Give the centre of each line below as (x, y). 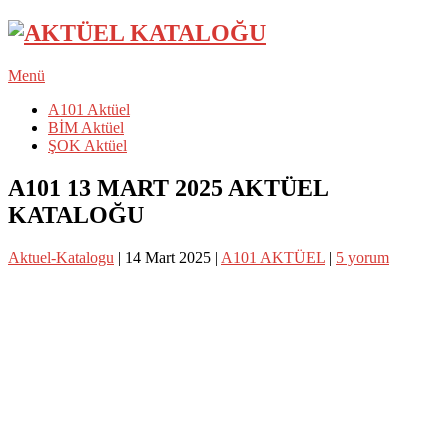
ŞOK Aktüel (87, 145)
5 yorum (362, 257)
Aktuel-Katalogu (61, 257)
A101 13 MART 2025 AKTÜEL (168, 187)
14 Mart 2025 (168, 257)
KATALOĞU (76, 214)
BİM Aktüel (86, 127)
